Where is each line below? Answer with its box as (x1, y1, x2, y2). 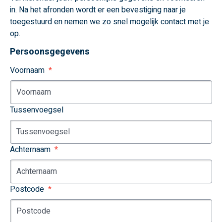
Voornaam (10, 64, 45, 76)
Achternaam (10, 144, 51, 156)
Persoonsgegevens (10, 45, 90, 58)
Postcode (10, 183, 44, 195)
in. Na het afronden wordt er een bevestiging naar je (10, 4, 186, 16)
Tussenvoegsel (10, 104, 63, 116)
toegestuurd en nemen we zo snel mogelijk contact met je (10, 16, 209, 28)
